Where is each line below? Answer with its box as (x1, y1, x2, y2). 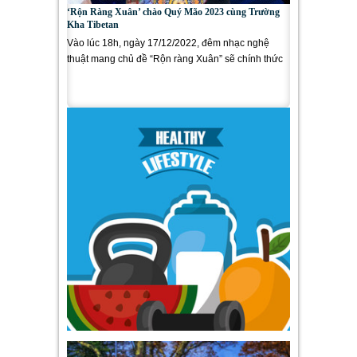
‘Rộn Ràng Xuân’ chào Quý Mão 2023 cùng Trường (67, 6, 280, 18)
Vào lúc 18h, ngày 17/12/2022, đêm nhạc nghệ (67, 37, 269, 49)
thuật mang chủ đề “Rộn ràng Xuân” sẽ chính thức (67, 53, 283, 65)
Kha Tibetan (67, 19, 119, 30)
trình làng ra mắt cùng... (67, 69, 168, 80)
